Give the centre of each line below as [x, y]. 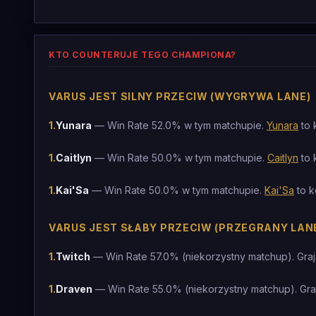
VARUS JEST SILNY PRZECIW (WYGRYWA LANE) [180, 96]
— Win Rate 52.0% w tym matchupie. [179, 125]
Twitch [73, 256]
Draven [74, 289]
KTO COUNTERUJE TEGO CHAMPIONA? [142, 55]
